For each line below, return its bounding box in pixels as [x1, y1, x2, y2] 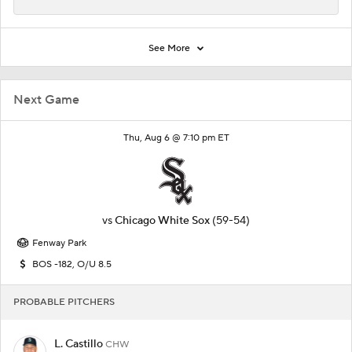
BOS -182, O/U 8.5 [32, 258, 112, 270]
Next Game [13, 91, 79, 108]
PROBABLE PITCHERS [13, 295, 115, 308]
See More [148, 42, 192, 54]
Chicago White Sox [115, 213, 210, 228]
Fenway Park [32, 236, 86, 249]
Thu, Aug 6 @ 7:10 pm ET [123, 131, 229, 144]
